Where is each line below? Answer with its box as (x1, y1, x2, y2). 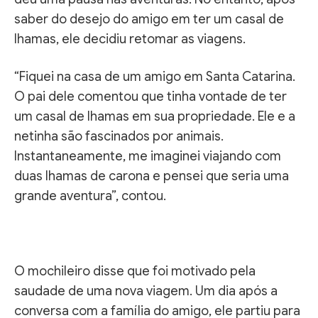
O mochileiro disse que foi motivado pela (14, 263, 256, 279)
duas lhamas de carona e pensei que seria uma (14, 168, 289, 184)
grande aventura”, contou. (14, 187, 166, 204)
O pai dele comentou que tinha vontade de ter (14, 88, 287, 104)
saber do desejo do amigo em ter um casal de (14, 11, 284, 27)
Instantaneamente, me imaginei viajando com (14, 148, 281, 164)
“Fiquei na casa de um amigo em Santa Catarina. (14, 68, 295, 84)
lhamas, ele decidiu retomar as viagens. (14, 31, 246, 47)
